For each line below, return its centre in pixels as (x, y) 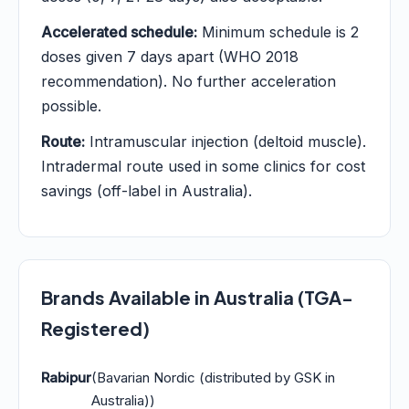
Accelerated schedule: (119, 32)
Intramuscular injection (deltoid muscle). (225, 142)
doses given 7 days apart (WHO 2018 (170, 57)
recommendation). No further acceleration (189, 81)
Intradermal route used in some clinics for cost (203, 166)
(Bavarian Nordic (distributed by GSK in (213, 378)
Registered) (95, 328)
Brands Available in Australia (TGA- (197, 297)
